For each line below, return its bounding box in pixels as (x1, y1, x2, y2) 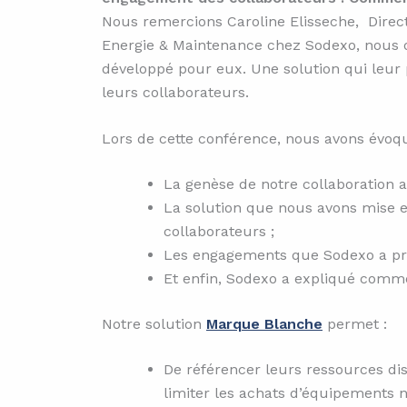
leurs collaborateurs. (102, 83, 249, 101)
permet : (323, 315, 387, 333)
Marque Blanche (206, 315, 323, 333)
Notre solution (102, 315, 206, 333)
